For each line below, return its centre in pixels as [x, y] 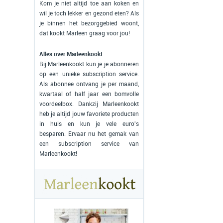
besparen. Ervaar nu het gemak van [89, 134]
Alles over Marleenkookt [71, 54]
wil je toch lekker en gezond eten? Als [89, 13]
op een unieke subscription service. [89, 74]
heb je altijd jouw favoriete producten [89, 114]
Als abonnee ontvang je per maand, [89, 84]
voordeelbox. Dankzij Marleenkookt [89, 104]
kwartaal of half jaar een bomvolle [89, 94]
